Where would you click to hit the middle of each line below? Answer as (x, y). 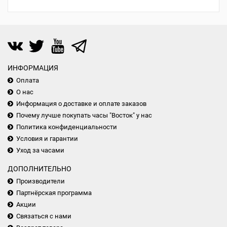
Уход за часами (40, 150)
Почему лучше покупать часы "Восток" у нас (84, 115)
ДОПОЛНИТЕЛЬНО (40, 169)
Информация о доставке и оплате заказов (81, 104)
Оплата (28, 80)
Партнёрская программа (54, 193)
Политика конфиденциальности (67, 127)
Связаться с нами (44, 216)
